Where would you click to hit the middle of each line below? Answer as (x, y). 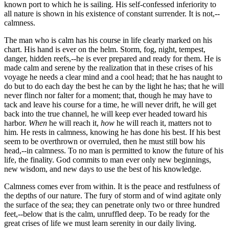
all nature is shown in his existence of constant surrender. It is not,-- (112, 13)
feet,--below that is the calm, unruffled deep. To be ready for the (107, 214)
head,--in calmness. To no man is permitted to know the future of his (114, 150)
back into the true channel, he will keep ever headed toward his (106, 113)
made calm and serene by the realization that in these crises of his (108, 67)
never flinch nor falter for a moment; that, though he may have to (108, 95)
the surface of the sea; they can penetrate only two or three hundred (112, 204)
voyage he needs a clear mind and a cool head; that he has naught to (113, 77)
